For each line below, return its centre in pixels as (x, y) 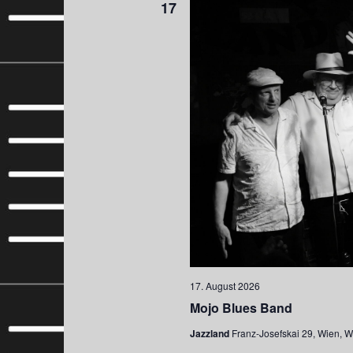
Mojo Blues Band (242, 308)
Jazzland (211, 334)
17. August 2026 (225, 286)
